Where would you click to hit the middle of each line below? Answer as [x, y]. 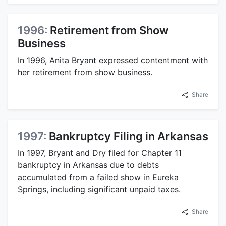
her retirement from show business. [85, 72]
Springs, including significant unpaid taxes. [99, 189]
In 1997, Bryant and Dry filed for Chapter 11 [100, 153]
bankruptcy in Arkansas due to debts [88, 165]
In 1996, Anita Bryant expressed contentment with [113, 60]
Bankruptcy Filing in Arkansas [129, 136]
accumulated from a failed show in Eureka [98, 177]
